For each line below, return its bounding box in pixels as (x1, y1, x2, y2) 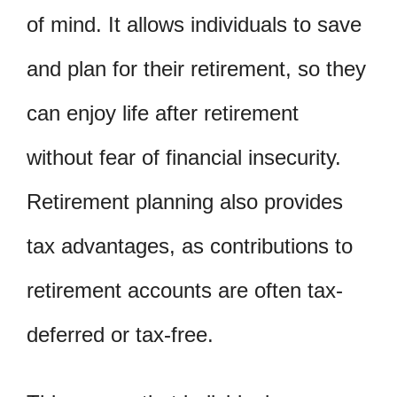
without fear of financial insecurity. (27, 144, 341, 169)
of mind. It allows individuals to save (27, 12, 362, 36)
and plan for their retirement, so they (27, 56, 366, 81)
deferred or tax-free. (27, 322, 214, 346)
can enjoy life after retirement (27, 100, 299, 125)
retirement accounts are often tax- (27, 277, 343, 302)
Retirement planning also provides (27, 189, 343, 214)
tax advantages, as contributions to (27, 233, 353, 258)
